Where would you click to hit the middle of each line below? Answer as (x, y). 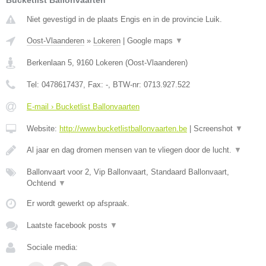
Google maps (151, 41)
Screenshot (214, 129)
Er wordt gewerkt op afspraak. (78, 203)
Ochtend (42, 183)
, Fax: (94, 85)
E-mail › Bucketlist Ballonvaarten (83, 107)
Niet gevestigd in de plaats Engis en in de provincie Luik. (124, 19)
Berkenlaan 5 (49, 63)
